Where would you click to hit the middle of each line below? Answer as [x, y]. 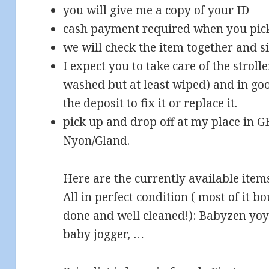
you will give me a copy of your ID [156, 11]
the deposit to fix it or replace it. [150, 104]
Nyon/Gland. [97, 141]
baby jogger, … [104, 234]
